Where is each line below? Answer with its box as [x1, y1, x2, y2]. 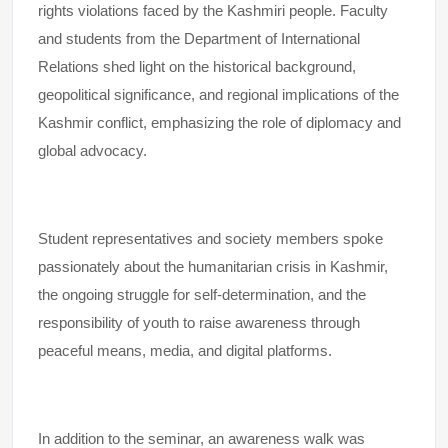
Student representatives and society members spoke [38, 229, 383, 247]
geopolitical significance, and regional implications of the [38, 85, 399, 103]
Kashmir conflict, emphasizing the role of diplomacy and [38, 113, 401, 131]
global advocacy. [38, 141, 147, 159]
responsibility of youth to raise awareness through [38, 313, 360, 331]
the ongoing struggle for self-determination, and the [38, 285, 366, 303]
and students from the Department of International [38, 29, 360, 47]
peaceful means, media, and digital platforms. [38, 341, 332, 359]
